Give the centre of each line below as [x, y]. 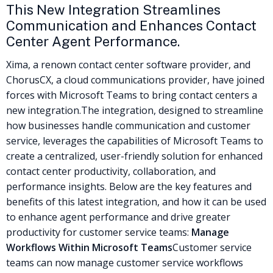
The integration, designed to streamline [172, 110]
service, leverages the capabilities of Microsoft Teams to [135, 140]
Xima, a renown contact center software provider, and [128, 64]
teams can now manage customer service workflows [125, 262]
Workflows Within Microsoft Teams [89, 247]
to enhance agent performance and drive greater [118, 217]
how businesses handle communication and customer [128, 125]
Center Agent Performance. [93, 41]
